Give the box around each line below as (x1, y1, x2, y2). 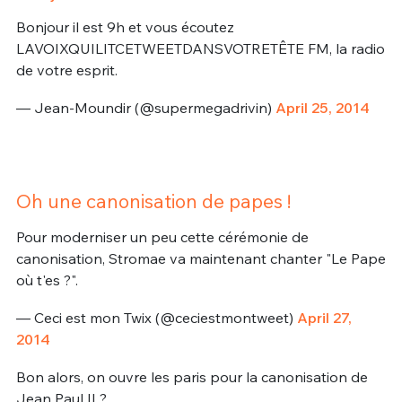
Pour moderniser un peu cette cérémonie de (15, 228, 309, 247)
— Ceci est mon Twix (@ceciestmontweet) (15, 309, 297, 328)
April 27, (296, 309, 352, 328)
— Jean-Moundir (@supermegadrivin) (15, 98, 275, 117)
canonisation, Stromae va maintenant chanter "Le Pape (15, 249, 386, 268)
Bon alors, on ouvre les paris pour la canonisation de (15, 367, 368, 386)
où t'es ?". (15, 271, 78, 290)
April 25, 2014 (275, 98, 370, 117)
